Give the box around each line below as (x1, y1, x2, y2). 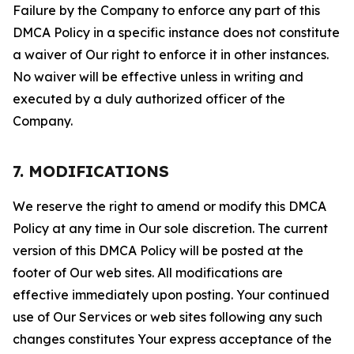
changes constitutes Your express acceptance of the (13, 331, 332, 347)
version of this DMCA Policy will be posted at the (13, 243, 303, 258)
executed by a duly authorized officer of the (13, 91, 285, 107)
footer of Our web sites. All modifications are (13, 265, 283, 281)
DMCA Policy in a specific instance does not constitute (13, 24, 340, 40)
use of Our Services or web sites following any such (13, 309, 322, 325)
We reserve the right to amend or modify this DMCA (13, 198, 326, 214)
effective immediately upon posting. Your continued (13, 287, 330, 303)
